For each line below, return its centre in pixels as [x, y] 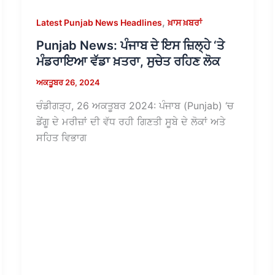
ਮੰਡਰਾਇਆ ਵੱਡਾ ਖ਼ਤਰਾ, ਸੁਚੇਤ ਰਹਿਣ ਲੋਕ [128, 62]
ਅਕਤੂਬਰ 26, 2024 [68, 83]
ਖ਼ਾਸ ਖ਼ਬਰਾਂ [184, 22]
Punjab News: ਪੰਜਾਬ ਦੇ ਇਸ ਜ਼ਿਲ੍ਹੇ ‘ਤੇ [130, 46]
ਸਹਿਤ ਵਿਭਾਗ [61, 138]
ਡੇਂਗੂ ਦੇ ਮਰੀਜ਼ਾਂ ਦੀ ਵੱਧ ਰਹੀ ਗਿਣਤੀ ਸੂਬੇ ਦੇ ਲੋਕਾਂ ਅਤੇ [130, 122]
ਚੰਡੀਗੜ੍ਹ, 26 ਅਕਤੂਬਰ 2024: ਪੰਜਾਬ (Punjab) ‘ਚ [135, 106]
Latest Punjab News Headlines [99, 22]
